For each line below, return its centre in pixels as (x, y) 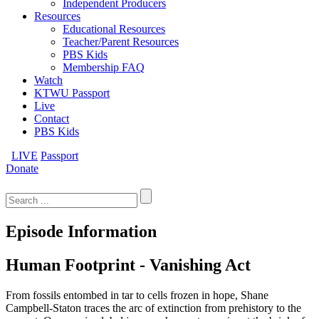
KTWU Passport (72, 93)
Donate (22, 168)
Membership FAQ (104, 67)
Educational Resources (114, 29)
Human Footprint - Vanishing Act (128, 265)
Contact (52, 119)
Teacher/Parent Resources (121, 42)
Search (20, 181)
